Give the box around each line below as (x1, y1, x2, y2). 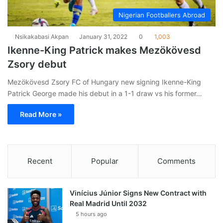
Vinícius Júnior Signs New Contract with (70, 188, 207, 197)
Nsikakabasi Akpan (15, 32, 69, 40)
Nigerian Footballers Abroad (118, 10, 205, 19)
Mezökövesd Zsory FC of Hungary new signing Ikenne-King (7, 77, 201, 86)
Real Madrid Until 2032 (70, 199, 147, 208)
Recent (27, 156, 52, 166)
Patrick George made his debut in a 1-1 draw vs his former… (7, 89, 202, 98)
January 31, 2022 (79, 32, 127, 40)
